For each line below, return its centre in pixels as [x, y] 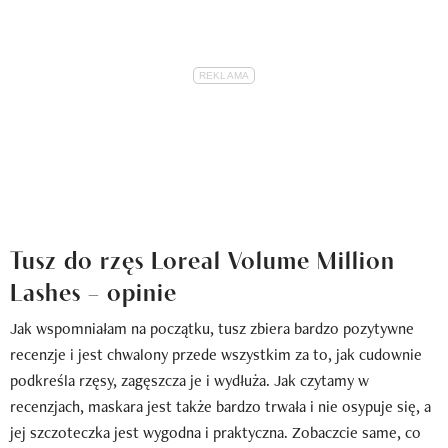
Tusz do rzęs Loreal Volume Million [202, 257]
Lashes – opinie [93, 289]
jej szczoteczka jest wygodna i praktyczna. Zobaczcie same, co [215, 432]
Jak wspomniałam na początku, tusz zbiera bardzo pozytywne [212, 328]
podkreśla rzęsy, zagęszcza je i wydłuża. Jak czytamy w [189, 380]
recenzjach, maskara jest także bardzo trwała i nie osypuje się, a [220, 406]
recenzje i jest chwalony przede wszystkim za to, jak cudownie [216, 354]
